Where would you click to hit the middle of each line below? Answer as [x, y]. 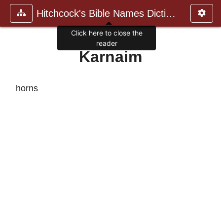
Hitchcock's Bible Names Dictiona [171, 13]
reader [107, 43]
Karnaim [110, 57]
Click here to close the [107, 33]
